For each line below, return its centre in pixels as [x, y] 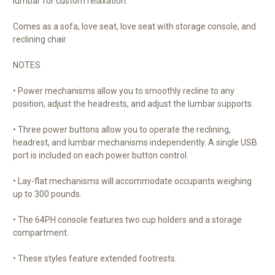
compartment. [41, 233]
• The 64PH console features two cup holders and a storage [127, 220]
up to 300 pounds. [47, 194]
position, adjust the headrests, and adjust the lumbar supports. [133, 104]
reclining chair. [41, 40]
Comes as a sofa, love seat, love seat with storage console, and [134, 27]
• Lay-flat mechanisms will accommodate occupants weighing [132, 181]
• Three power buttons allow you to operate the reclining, [122, 130]
